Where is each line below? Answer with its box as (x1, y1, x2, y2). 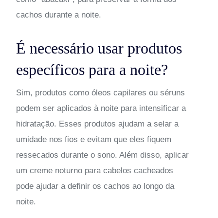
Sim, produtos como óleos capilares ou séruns (16, 88, 185, 97)
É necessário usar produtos (16, 39, 182, 57)
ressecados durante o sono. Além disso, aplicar (16, 150, 189, 160)
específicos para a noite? (16, 60, 168, 78)
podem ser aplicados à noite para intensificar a (16, 103, 186, 113)
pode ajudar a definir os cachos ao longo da (16, 181, 174, 191)
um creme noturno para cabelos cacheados (16, 165, 173, 175)
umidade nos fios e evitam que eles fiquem (16, 134, 171, 144)
